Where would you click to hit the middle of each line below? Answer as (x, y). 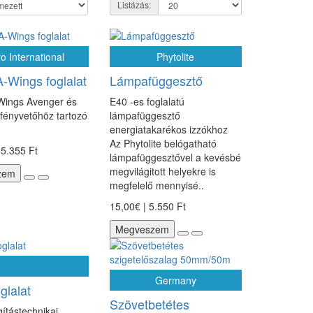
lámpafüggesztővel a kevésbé (175, 157)
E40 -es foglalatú (147, 101)
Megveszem (142, 229)
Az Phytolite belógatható (163, 143)
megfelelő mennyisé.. (156, 185)
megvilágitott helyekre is (162, 171)
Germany (175, 280)
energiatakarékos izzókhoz (171, 129)
